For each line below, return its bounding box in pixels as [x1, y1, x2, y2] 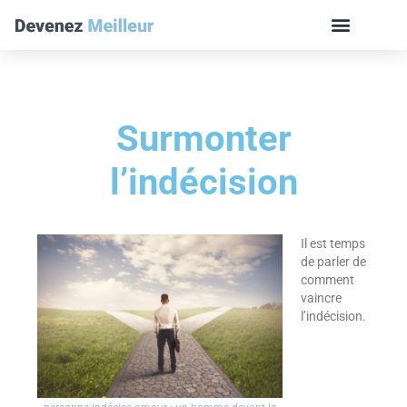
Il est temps [300, 236, 365, 252]
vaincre [300, 291, 342, 306]
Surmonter [115, 116, 292, 160]
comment [300, 273, 354, 288]
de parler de [300, 254, 366, 270]
